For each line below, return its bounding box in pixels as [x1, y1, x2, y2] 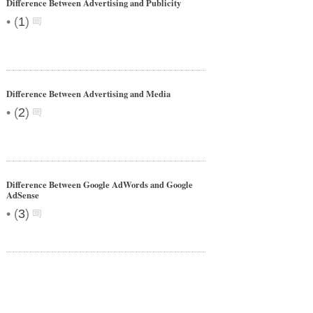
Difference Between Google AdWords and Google [6, 178, 193, 191]
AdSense [6, 189, 39, 201]
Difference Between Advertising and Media [6, 87, 170, 100]
